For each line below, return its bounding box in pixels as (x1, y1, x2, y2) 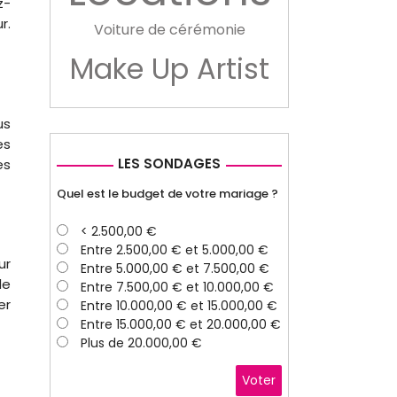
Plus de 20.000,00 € (81, 334, 202, 353)
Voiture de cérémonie (93, 19, 245, 40)
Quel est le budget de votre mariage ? (57, 185, 278, 203)
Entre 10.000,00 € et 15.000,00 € (81, 297, 277, 315)
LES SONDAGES (118, 153, 221, 173)
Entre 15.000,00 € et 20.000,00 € (81, 315, 281, 334)
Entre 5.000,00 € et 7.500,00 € (81, 260, 269, 278)
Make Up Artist (69, 48, 269, 89)
